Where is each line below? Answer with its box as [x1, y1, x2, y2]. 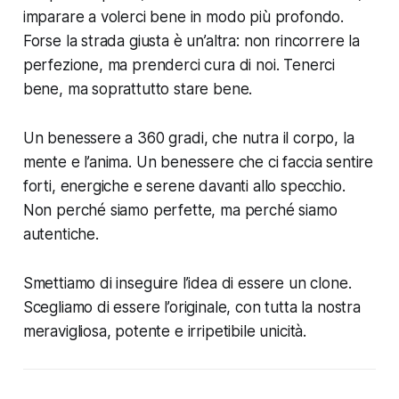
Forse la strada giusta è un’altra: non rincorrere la [22, 31, 360, 50]
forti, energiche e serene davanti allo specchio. [22, 176, 346, 195]
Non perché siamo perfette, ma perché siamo [22, 200, 338, 219]
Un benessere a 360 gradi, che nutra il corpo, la [22, 128, 354, 147]
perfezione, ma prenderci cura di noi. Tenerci [22, 55, 336, 74]
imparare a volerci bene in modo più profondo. [22, 7, 345, 26]
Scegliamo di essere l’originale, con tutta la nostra [22, 297, 361, 316]
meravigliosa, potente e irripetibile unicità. [22, 322, 307, 340]
